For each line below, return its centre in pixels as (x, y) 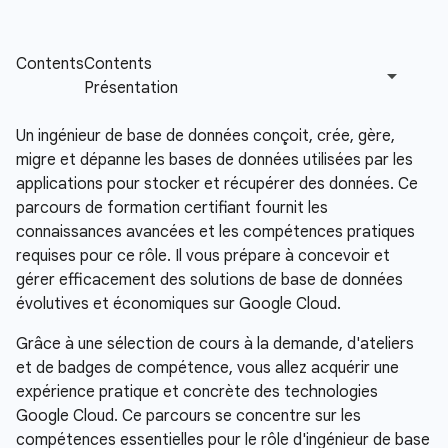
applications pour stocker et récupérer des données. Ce (217, 184)
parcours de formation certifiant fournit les (172, 208)
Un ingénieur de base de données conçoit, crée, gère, (205, 136)
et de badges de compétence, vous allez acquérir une (207, 368)
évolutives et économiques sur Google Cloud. (178, 304)
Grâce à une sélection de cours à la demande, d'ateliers (215, 344)
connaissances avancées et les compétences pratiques (215, 232)
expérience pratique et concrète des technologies (197, 392)
